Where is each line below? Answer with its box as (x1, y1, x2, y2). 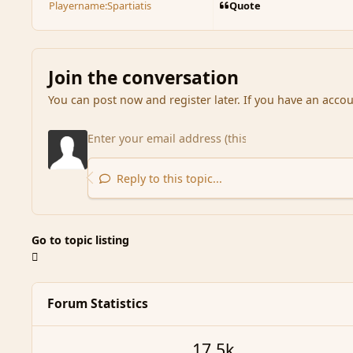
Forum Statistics (46, 295, 148, 313)
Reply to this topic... (113, 170, 223, 186)
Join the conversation (47, 65, 239, 90)
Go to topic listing (32, 232, 129, 248)
